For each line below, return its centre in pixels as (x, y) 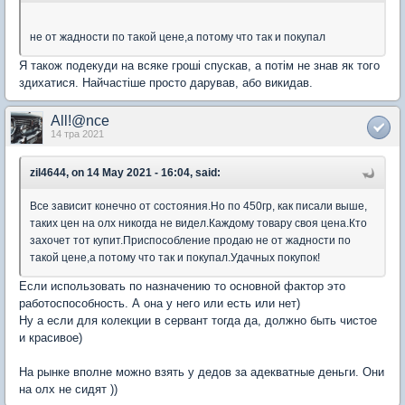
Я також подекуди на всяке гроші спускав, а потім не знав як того (199, 65)
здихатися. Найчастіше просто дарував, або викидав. (166, 82)
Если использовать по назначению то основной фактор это (182, 286)
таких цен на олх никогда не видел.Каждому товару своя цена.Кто (198, 223)
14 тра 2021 (77, 133)
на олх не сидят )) (68, 389)
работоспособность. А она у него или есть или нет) (160, 303)
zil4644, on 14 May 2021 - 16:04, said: (125, 172)
